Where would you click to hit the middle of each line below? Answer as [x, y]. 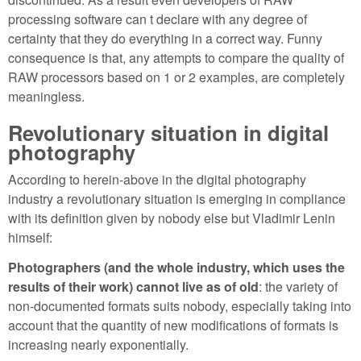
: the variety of [298, 287]
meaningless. [46, 96]
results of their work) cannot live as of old [133, 287]
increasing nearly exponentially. [98, 345]
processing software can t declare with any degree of [158, 19]
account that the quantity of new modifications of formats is [173, 326]
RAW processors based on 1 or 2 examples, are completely [176, 77]
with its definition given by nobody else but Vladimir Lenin [172, 218]
